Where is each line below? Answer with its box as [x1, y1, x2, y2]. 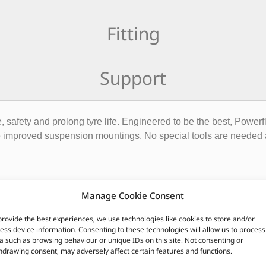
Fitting [106, 21, 160, 46]
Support [100, 65, 166, 90]
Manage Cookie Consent [81, 189, 185, 201]
